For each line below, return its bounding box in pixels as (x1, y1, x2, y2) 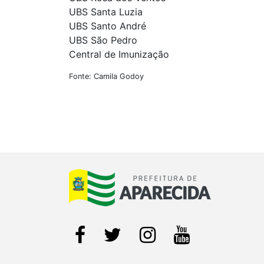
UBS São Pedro (69, 34, 137, 47)
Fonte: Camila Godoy (69, 72, 144, 81)
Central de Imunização (69, 48, 169, 61)
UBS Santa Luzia (69, 6, 143, 18)
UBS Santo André (69, 20, 146, 32)
